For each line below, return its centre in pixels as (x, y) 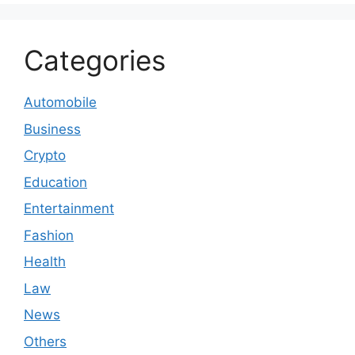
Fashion (49, 235)
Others (45, 341)
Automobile (60, 103)
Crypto (45, 156)
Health (45, 262)
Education (55, 182)
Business (52, 129)
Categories (95, 61)
